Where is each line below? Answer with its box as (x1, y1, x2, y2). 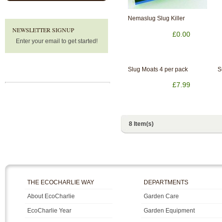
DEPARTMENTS (144, 178, 188, 186)
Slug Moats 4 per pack (128, 65, 188, 73)
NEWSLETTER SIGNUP (12, 26, 74, 34)
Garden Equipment (144, 207, 195, 214)
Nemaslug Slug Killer (128, 15, 185, 22)
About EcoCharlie (27, 193, 75, 200)
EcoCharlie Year (27, 207, 71, 214)
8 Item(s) (129, 120, 154, 127)
